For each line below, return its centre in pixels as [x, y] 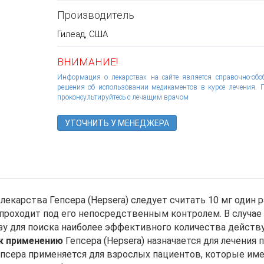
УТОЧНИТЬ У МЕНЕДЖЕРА [117, 123]
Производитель [95, 15]
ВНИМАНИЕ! [87, 62]
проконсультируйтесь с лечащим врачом [123, 97]
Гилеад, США [82, 34]
